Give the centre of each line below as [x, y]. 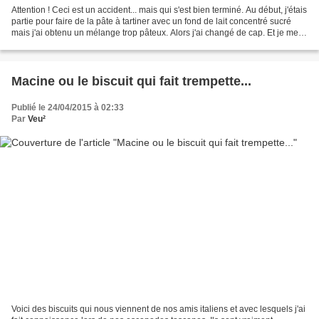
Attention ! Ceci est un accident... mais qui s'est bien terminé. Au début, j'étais [159, 10]
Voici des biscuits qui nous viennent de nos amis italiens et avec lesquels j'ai [158, 309]
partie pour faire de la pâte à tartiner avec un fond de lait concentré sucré [151, 21]
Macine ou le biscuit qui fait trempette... [131, 81]
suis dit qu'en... [40, 44]
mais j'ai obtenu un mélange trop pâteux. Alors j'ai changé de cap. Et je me [155, 32]
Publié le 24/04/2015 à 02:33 [68, 107]
